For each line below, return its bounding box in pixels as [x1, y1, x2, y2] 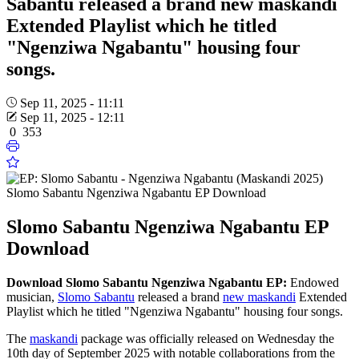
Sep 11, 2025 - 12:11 [20, 111, 125, 125]
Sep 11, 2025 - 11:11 [20, 96, 124, 111]
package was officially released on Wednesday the [78, 331, 334, 345]
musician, [6, 289, 58, 304]
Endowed [287, 275, 339, 289]
